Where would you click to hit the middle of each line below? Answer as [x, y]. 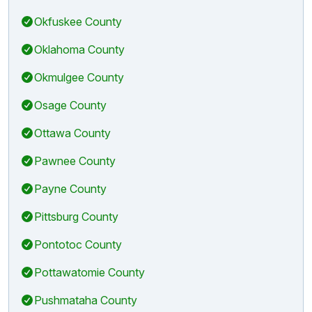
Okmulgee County [79, 77]
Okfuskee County [78, 21]
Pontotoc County [78, 244]
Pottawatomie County [89, 272]
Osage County [70, 105]
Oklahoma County [79, 49]
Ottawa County [72, 133]
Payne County [70, 188]
